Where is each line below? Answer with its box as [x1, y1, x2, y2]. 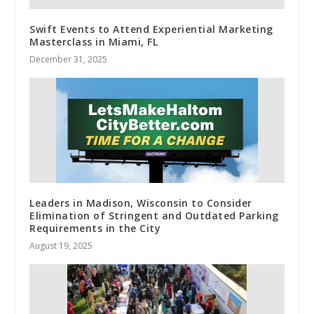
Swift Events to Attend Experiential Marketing [29, 22, 273, 36]
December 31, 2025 [29, 53, 108, 66]
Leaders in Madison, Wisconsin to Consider [29, 196, 252, 210]
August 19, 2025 [29, 240, 93, 252]
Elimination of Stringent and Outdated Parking [29, 209, 279, 223]
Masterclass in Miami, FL [29, 35, 158, 49]
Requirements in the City [29, 221, 161, 235]
